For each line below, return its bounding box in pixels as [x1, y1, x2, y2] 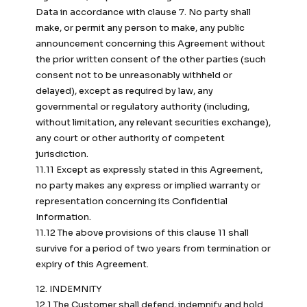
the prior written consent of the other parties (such [36, 53, 266, 66]
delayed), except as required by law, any [36, 85, 213, 97]
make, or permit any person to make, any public [36, 22, 245, 34]
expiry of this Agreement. [36, 258, 149, 271]
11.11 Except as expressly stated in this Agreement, [36, 164, 262, 176]
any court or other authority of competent [36, 132, 225, 145]
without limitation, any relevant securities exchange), [36, 116, 271, 129]
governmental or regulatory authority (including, [36, 101, 249, 113]
